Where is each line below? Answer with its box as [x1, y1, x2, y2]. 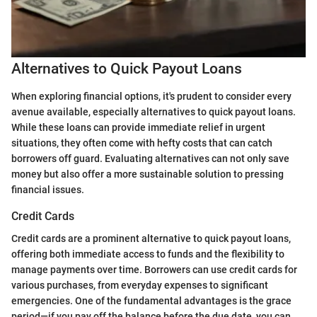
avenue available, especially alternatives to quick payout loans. [11, 105, 296, 117]
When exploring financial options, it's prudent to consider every [11, 90, 292, 102]
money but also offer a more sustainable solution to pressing [11, 168, 284, 180]
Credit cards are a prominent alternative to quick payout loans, [11, 232, 291, 244]
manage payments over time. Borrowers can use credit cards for [11, 263, 297, 275]
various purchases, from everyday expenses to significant [11, 279, 268, 291]
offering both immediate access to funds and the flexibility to [11, 248, 284, 260]
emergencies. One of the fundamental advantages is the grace [11, 294, 292, 306]
